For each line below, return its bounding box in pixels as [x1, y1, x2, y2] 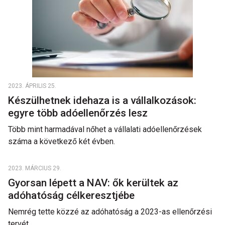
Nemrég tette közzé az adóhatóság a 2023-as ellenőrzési [8, 207, 212, 216]
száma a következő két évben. [8, 137, 115, 146]
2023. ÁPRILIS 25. [8, 82, 56, 89]
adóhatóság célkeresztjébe [8, 189, 140, 201]
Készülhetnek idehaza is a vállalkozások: [8, 94, 196, 106]
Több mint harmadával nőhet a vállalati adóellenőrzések [8, 125, 202, 134]
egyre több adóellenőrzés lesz [8, 107, 150, 119]
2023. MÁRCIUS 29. [8, 165, 61, 172]
